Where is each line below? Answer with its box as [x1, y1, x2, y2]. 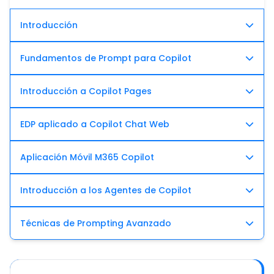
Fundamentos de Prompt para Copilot [20, 52, 191, 64]
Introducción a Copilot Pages [20, 85, 152, 97]
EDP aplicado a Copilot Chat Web [20, 118, 169, 130]
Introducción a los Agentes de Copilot [20, 184, 191, 196]
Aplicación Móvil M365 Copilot [20, 151, 154, 163]
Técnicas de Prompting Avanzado [20, 217, 171, 229]
